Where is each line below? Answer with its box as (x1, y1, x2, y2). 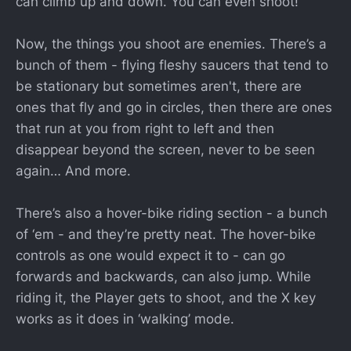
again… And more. (16, 162, 131, 179)
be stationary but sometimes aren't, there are (16, 78, 302, 94)
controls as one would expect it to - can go (16, 248, 285, 263)
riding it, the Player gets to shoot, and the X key (16, 290, 316, 306)
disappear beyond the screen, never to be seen (16, 141, 315, 157)
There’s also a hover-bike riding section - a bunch (16, 205, 327, 221)
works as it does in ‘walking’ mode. (16, 311, 234, 327)
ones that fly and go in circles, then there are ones (16, 99, 332, 115)
